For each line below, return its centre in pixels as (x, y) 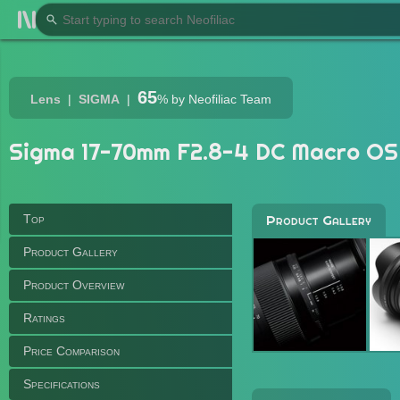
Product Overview (74, 285)
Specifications (62, 384)
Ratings (44, 318)
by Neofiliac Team (220, 99)
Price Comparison (71, 351)
